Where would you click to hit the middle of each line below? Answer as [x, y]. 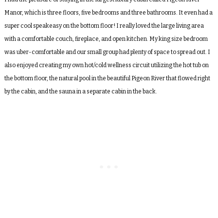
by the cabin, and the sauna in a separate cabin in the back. [81, 92]
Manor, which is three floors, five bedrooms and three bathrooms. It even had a [108, 13]
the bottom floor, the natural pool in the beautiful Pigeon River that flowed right [107, 79]
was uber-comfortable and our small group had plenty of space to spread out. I [107, 52]
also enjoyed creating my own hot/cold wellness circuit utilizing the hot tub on [106, 65]
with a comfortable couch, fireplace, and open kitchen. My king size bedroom [106, 39]
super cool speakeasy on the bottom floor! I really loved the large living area [104, 26]
